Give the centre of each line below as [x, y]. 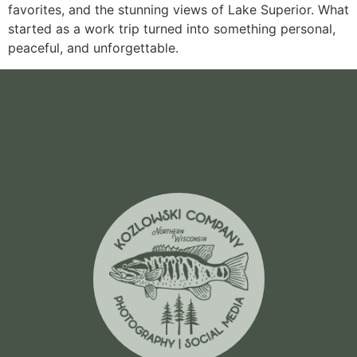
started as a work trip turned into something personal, [172, 29]
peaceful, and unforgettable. [93, 48]
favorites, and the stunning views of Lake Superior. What [178, 10]
